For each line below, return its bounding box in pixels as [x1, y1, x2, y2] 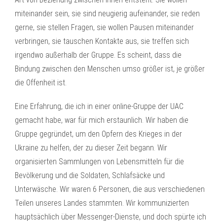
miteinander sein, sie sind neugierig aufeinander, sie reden [15, 9, 200, 18]
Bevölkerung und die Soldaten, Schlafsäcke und [15, 171, 165, 180]
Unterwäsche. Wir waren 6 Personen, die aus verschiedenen [15, 184, 205, 194]
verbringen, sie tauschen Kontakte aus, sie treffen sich [15, 37, 189, 46]
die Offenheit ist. [15, 78, 67, 87]
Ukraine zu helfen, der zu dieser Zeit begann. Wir [15, 143, 167, 152]
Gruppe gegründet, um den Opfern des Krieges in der [15, 129, 182, 139]
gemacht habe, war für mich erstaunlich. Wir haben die [15, 115, 188, 125]
